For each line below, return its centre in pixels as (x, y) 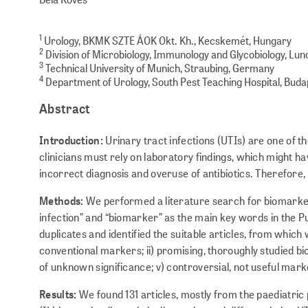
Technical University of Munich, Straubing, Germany (159, 67)
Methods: (62, 200)
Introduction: (71, 140)
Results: (58, 294)
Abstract (65, 108)
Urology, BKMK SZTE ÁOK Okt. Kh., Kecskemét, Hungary (167, 40)
